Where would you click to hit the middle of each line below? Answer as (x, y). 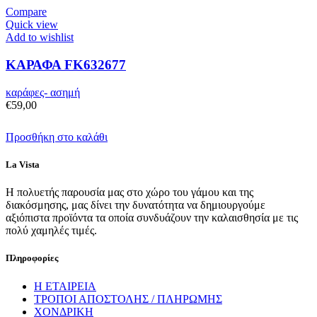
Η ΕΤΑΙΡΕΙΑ (65, 286)
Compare (26, 12)
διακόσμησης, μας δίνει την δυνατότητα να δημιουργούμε (136, 205)
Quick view (32, 25)
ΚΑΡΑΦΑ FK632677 (66, 64)
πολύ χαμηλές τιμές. (51, 231)
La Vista (23, 165)
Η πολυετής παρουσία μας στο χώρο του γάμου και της (129, 192)
